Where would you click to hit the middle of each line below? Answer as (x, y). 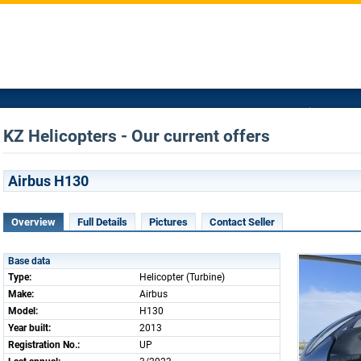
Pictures (168, 222)
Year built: (29, 328)
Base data (29, 261)
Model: (23, 311)
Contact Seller (242, 222)
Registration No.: (44, 345)
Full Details (102, 222)
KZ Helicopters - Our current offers (137, 136)
